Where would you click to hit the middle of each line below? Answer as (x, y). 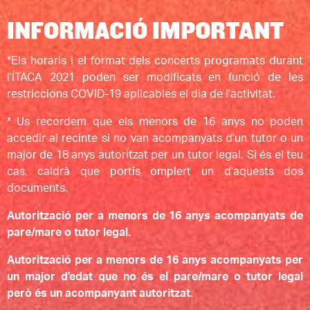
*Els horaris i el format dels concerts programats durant (155, 61)
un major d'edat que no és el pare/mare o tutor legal (155, 276)
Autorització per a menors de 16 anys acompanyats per (155, 260)
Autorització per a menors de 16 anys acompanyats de (155, 216)
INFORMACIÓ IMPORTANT (145, 31)
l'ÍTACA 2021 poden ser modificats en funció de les (155, 77)
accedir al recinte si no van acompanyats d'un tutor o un (155, 138)
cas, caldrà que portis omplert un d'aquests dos (155, 171)
